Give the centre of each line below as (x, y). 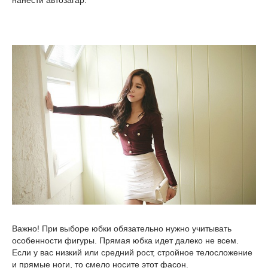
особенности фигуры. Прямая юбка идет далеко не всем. (125, 240)
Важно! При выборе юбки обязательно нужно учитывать (122, 228)
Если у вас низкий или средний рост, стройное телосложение (132, 252)
